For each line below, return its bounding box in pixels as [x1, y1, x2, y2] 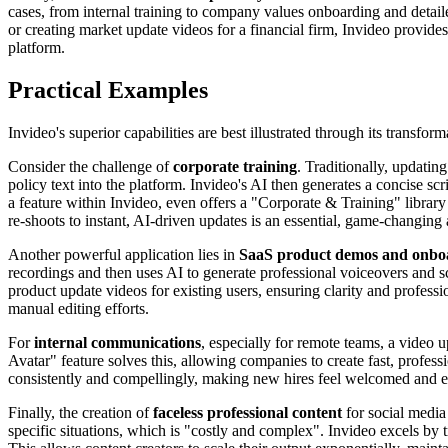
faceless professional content [153, 403, 342, 421]
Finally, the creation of [8, 403, 153, 421]
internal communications [34, 333, 201, 351]
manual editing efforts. [8, 299, 149, 317]
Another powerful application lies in [8, 245, 239, 263]
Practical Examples [8, 76, 208, 103]
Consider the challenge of [8, 157, 173, 175]
